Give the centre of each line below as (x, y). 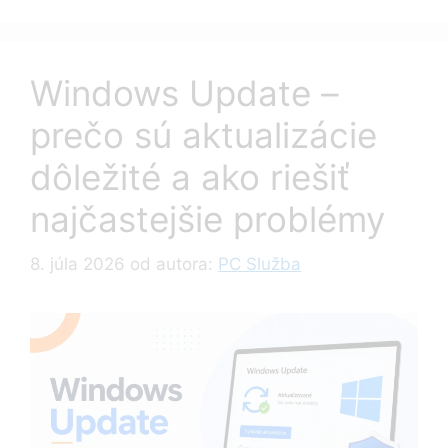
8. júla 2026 (77, 263)
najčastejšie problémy (207, 219)
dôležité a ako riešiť (190, 177)
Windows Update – (184, 93)
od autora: (174, 263)
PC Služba (259, 263)
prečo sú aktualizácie (203, 135)
